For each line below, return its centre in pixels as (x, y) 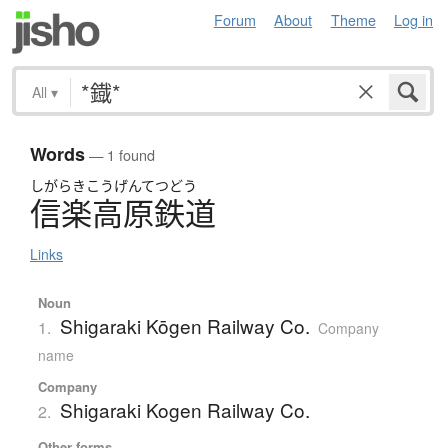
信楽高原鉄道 (123, 213)
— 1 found (120, 155)
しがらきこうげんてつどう (113, 186)
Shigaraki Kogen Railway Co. (184, 410)
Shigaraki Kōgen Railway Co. (184, 326)
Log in (413, 19)
